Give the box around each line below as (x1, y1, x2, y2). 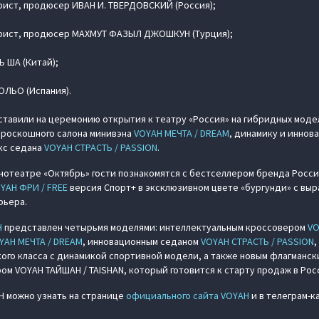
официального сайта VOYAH (126, 289, 249, 303)
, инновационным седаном (83, 235, 201, 249)
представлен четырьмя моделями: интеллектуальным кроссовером (2, 221, 308, 234)
